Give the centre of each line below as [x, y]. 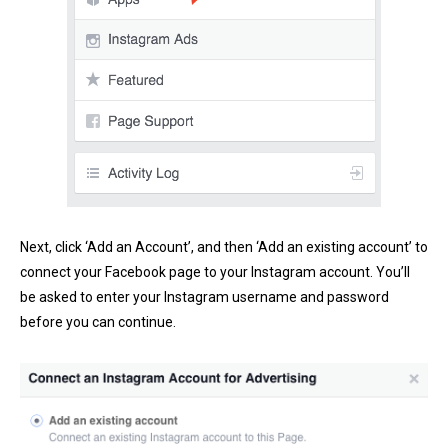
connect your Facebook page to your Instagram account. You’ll [215, 272]
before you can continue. [98, 322]
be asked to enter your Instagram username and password [204, 297]
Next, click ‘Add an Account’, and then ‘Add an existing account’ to [224, 247]
